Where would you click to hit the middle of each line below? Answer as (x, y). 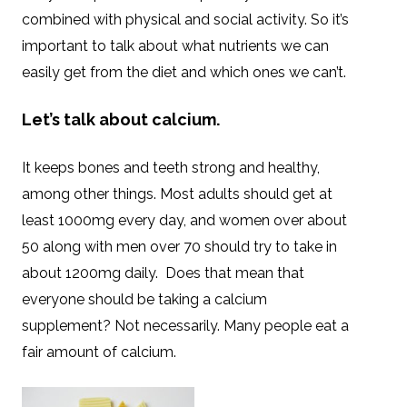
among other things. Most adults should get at (177, 194)
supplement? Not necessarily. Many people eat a (185, 325)
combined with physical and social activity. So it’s (185, 19)
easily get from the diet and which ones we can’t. (184, 72)
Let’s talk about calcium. (121, 119)
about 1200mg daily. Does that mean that (163, 273)
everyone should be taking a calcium (144, 299)
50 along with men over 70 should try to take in (179, 246)
